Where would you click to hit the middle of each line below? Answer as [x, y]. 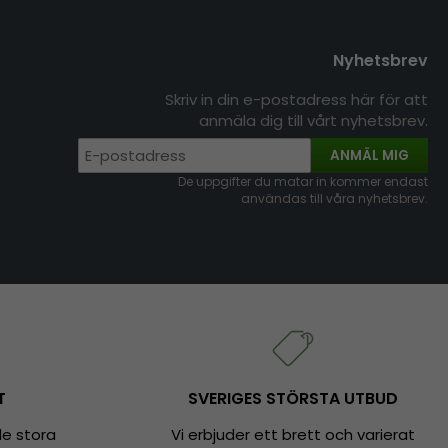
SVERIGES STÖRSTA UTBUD [293, 399]
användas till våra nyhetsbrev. [334, 199]
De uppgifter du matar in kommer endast [303, 182]
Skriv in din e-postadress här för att [296, 100]
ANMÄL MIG [370, 156]
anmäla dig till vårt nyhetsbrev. [313, 121]
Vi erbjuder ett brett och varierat [293, 435]
